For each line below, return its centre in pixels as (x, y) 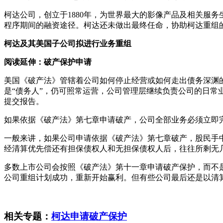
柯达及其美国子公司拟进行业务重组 (68, 43)
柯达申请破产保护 (89, 216)
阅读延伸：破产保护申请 (48, 62)
